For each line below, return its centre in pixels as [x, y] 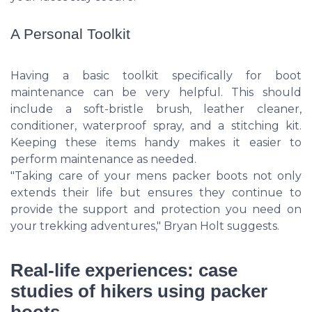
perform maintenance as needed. [103, 159]
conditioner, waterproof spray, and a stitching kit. [156, 125]
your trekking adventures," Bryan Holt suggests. [145, 226]
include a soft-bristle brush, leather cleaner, [156, 109]
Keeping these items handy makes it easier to [156, 142]
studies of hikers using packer [139, 291]
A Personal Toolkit [70, 33]
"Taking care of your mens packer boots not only [156, 175]
